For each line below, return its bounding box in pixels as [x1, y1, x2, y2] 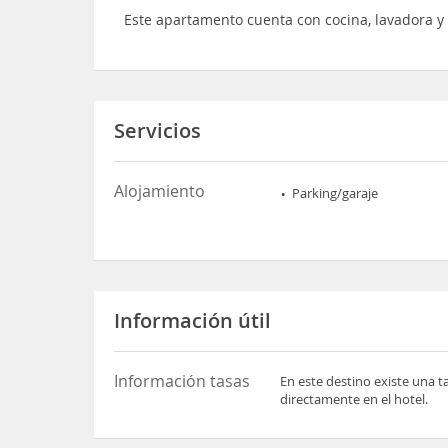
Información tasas [114, 370, 251, 392]
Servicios [114, 117, 202, 144]
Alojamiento [114, 180, 206, 202]
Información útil [114, 307, 272, 334]
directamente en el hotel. [280, 390, 429, 408]
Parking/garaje [292, 184, 379, 202]
